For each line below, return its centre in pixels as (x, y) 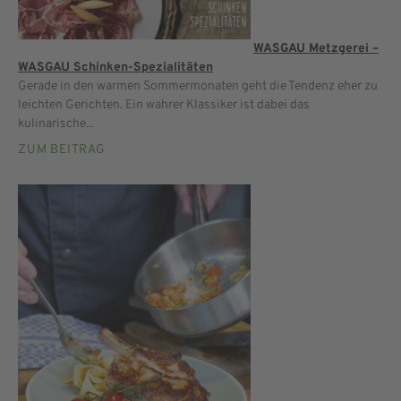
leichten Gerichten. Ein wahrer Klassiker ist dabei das (164, 105)
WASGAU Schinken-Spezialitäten (115, 67)
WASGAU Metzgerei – (316, 48)
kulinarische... (56, 124)
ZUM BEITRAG (62, 149)
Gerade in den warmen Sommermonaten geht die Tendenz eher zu (198, 86)
